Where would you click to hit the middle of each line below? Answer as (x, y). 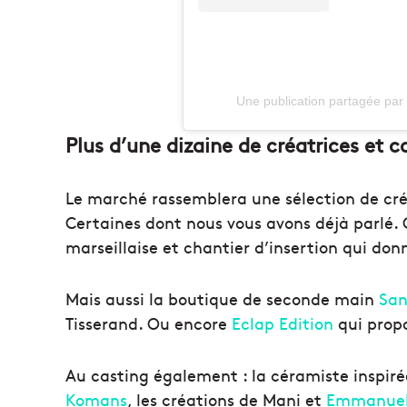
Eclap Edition (283, 323)
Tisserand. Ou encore (149, 323)
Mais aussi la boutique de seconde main (222, 299)
